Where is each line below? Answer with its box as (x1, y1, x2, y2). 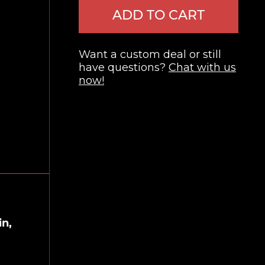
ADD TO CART (112, 7, 205, 23)
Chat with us (169, 61, 236, 74)
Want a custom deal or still (79, 48, 221, 61)
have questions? (79, 61, 169, 74)
